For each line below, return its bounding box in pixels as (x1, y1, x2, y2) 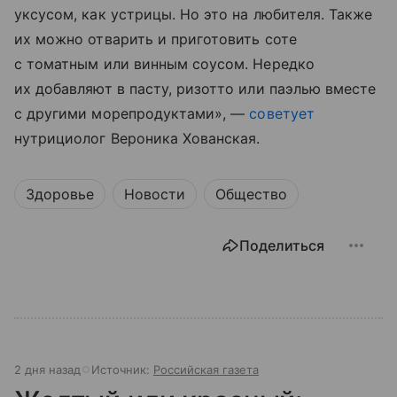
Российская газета (153, 362, 259, 377)
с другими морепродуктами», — (14, 105, 250, 122)
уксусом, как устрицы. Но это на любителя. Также (14, 5, 373, 23)
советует (249, 105, 315, 122)
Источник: (91, 362, 153, 377)
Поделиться (239, 237, 324, 254)
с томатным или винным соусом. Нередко (14, 55, 315, 73)
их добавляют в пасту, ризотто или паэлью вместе (14, 80, 377, 97)
